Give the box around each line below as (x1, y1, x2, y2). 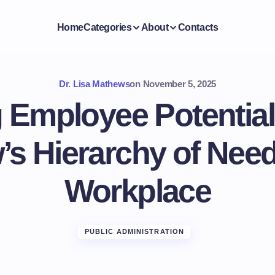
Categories (83, 21, 132, 33)
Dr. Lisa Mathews (59, 79, 130, 89)
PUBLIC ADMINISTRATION (84, 228, 185, 235)
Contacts (177, 21, 219, 33)
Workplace (64, 173, 211, 209)
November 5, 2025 (142, 79, 216, 89)
